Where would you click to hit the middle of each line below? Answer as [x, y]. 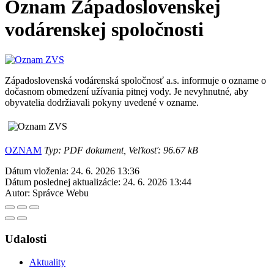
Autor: [17, 193]
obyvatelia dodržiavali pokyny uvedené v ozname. [102, 102]
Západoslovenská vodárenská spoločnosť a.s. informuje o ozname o [135, 80]
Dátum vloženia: [37, 171]
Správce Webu [61, 193]
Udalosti [26, 239]
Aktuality [47, 262]
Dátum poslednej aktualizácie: [63, 182]
